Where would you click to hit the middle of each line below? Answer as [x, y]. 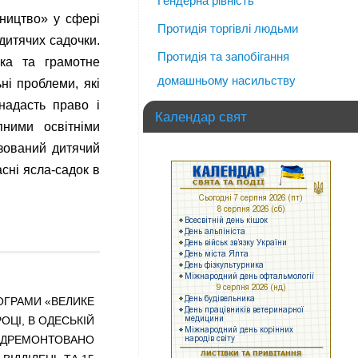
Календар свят [201, 117]
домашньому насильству [227, 80]
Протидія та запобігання [223, 56]
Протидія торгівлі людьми [228, 28]
